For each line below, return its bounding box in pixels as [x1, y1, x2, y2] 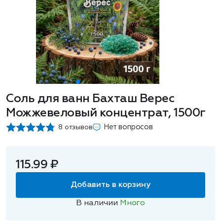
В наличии [76, 199, 120, 207]
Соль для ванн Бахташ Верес [6, 93, 175, 105]
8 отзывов [58, 124, 93, 131]
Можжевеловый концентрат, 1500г [6, 107, 206, 119]
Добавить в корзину [71, 181, 150, 189]
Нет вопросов [103, 123, 153, 131]
